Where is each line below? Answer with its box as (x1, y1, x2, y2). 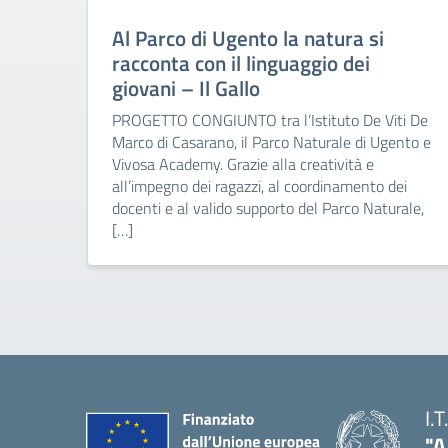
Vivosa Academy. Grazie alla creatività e (112, 152, 374, 176)
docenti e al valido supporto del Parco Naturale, (112, 196, 424, 220)
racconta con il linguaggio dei (112, 47, 370, 79)
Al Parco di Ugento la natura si (112, 22, 384, 54)
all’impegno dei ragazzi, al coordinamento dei (112, 174, 407, 198)
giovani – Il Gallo (112, 72, 260, 104)
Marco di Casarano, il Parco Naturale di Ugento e (112, 130, 431, 154)
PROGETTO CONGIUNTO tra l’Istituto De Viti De (112, 108, 428, 132)
